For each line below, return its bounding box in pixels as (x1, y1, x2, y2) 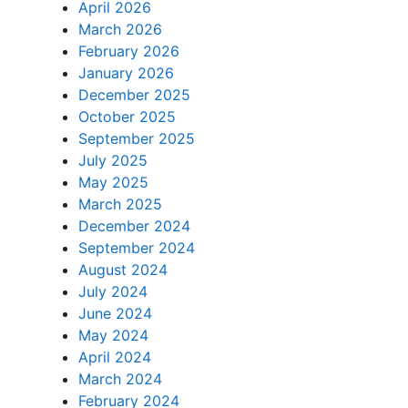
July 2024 (78, 281, 148, 301)
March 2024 (78, 369, 163, 388)
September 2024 (78, 238, 196, 257)
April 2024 (78, 347, 152, 366)
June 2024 (78, 303, 153, 322)
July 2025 (78, 150, 148, 169)
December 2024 (78, 216, 191, 235)
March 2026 (78, 19, 163, 38)
